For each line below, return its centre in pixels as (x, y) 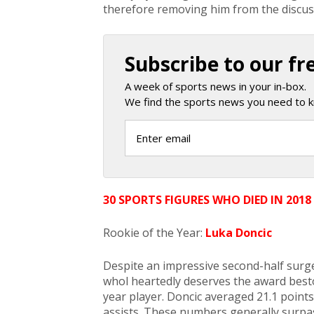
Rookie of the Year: (153, 233)
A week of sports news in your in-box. (216, 86)
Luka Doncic (239, 233)
